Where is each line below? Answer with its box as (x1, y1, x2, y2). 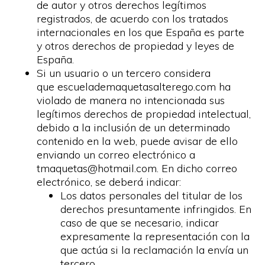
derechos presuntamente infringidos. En (60, 202, 252, 216)
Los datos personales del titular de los (60, 189, 243, 202)
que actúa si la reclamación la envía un (60, 243, 249, 257)
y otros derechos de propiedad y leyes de (37, 39, 235, 53)
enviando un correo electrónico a (37, 148, 196, 161)
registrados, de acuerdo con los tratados (37, 12, 229, 25)
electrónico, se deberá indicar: (37, 175, 182, 189)
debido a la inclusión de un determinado (37, 121, 231, 134)
